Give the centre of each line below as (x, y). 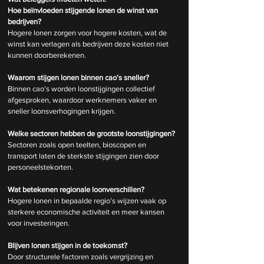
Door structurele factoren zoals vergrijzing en (81, 257)
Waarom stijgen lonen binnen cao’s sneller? (78, 78)
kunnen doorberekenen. (47, 55)
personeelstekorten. (40, 167)
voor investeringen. (39, 223)
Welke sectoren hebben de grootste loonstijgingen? (91, 134)
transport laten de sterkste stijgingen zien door (84, 156)
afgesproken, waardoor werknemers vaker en (83, 100)
